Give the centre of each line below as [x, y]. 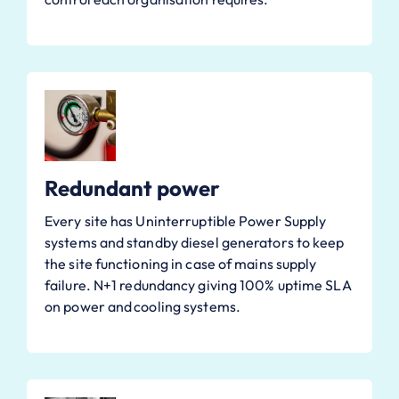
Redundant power [132, 187]
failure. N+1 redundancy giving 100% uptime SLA [198, 285]
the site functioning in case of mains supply [181, 263]
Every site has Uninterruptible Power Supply [186, 220]
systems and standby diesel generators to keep [195, 242]
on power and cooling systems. [142, 306]
